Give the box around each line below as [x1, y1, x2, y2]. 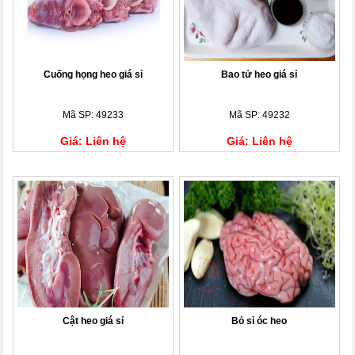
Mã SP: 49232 [228, 109, 290, 120]
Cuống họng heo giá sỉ [43, 68, 143, 80]
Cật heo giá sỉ [62, 315, 124, 326]
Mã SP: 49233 [62, 109, 124, 120]
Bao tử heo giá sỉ [221, 68, 298, 80]
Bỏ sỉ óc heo [231, 315, 288, 326]
